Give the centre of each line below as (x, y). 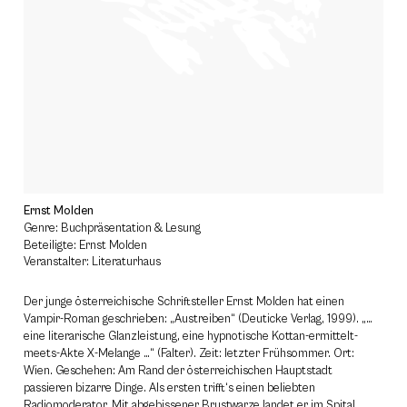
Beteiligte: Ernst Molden (85, 246)
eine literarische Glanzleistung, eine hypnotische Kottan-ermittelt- (191, 337)
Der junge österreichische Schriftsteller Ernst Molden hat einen (184, 302)
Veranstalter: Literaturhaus (92, 262)
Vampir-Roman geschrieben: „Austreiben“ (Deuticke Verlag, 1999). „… (198, 319)
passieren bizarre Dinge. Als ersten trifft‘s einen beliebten (169, 388)
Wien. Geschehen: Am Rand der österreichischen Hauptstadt (178, 371)
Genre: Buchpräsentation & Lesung (112, 228)
